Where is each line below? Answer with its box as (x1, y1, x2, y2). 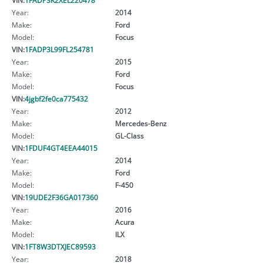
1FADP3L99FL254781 (25, 44, 94, 54)
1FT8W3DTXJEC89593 (25, 241, 96, 251)
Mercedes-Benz (114, 118, 167, 128)
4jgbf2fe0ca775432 (25, 93, 88, 103)
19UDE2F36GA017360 (25, 192, 98, 202)
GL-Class (114, 130, 144, 140)
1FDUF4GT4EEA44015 (25, 143, 97, 153)
